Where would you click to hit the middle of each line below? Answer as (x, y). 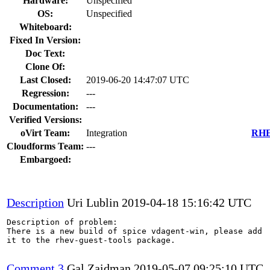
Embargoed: (45, 159)
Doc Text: (45, 53)
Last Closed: (45, 80)
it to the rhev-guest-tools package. (91, 240)
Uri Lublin (93, 202)
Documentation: (45, 106)
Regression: (45, 93)
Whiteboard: (45, 27)
